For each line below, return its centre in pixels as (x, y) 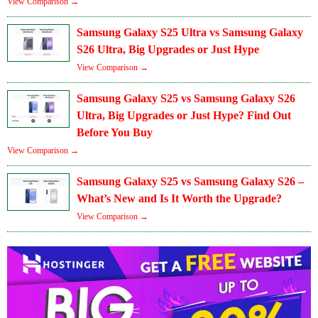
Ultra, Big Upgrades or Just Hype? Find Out (184, 116)
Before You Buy (115, 133)
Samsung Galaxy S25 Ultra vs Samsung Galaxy (190, 33)
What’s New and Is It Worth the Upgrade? (179, 199)
